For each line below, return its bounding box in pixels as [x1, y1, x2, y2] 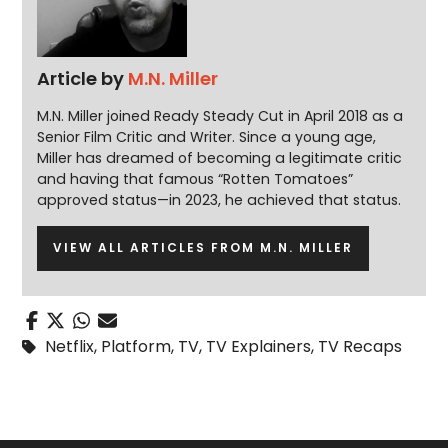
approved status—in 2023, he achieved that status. [37, 190, 402, 211]
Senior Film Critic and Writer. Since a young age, [37, 127, 377, 148]
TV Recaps [318, 334, 403, 358]
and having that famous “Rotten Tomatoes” [37, 169, 354, 190]
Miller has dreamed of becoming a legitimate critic [37, 148, 403, 169]
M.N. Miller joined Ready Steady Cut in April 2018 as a [37, 106, 404, 127]
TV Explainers [206, 334, 312, 358]
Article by [37, 66, 129, 92]
